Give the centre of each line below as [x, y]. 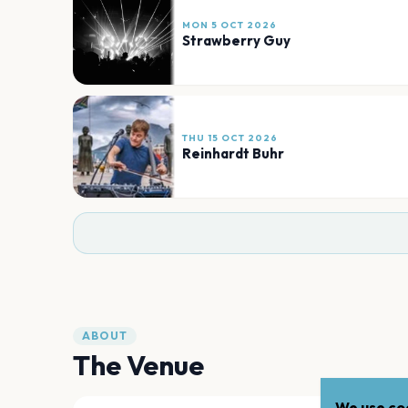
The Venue [138, 366]
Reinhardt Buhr [233, 153]
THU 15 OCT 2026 [230, 138]
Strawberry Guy [236, 40]
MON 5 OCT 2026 [229, 25]
